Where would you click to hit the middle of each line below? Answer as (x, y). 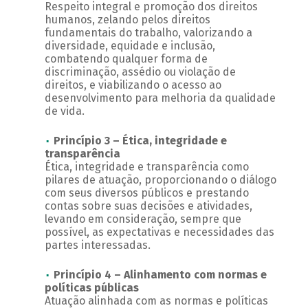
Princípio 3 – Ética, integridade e (140, 141)
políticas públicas (91, 288)
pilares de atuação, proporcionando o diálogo (160, 180)
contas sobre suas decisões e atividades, (148, 206)
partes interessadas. (97, 245)
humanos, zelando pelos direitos (127, 20)
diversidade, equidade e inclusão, (130, 46)
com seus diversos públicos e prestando (146, 193)
